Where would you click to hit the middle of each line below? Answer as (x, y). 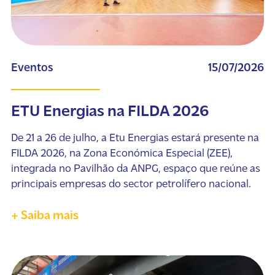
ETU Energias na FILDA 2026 (110, 112)
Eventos (32, 68)
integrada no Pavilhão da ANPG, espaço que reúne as (135, 169)
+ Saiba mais (45, 216)
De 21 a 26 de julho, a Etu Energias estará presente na (135, 138)
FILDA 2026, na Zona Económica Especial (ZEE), (122, 153)
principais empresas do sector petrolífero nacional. (131, 184)
